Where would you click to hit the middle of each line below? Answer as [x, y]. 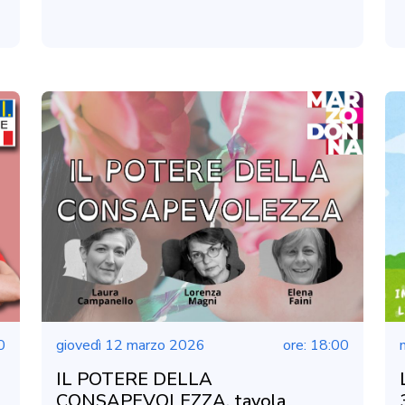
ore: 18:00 [316, 345]
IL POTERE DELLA [134, 379]
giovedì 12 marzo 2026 [131, 345]
